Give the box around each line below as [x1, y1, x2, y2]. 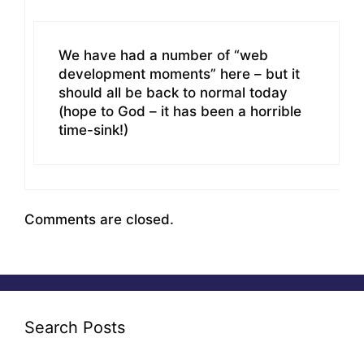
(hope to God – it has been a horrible [58, 102, 301, 119]
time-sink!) [58, 121, 128, 138]
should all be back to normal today [58, 84, 288, 101]
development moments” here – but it [58, 65, 300, 82]
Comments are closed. [24, 211, 174, 228]
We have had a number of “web [58, 46, 268, 63]
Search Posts [24, 317, 125, 337]
